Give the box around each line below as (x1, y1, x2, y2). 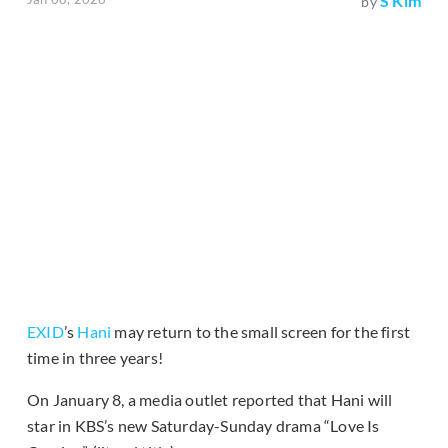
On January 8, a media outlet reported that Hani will (27, 390, 393, 410)
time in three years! (27, 348, 163, 368)
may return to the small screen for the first (111, 322, 411, 342)
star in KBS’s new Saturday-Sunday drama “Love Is (27, 416, 380, 436)
